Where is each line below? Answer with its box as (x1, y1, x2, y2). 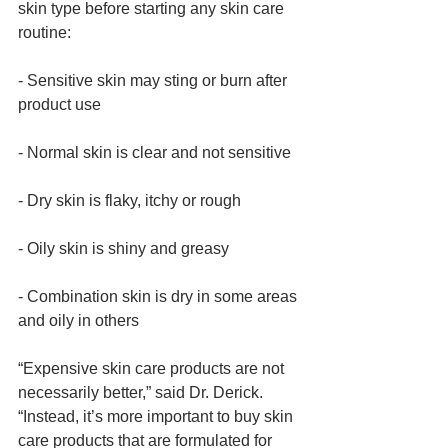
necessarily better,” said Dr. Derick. (18, 384, 267, 401)
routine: (18, 24, 75, 41)
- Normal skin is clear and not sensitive (18, 144, 291, 161)
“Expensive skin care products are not (18, 360, 288, 377)
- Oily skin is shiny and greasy (18, 240, 229, 257)
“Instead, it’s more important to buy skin (18, 408, 297, 425)
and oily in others (18, 312, 143, 329)
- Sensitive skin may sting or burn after (18, 72, 291, 89)
